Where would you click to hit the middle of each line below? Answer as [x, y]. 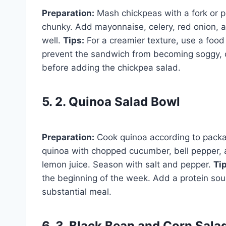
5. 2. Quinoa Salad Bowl [111, 101]
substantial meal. [77, 191]
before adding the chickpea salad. [111, 67]
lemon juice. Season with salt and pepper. [128, 164]
